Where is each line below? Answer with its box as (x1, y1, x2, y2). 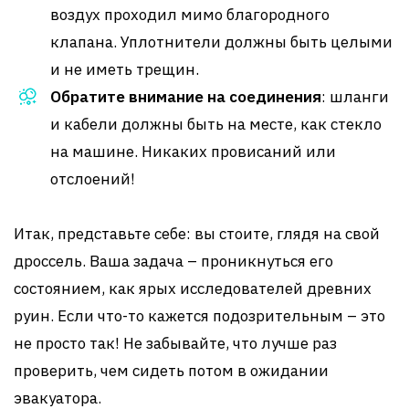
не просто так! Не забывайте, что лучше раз (14, 333, 337, 353)
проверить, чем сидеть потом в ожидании (14, 361, 329, 381)
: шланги (321, 87, 389, 107)
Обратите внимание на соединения (50, 87, 321, 107)
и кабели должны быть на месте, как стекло (50, 114, 382, 134)
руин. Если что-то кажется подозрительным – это (14, 306, 385, 326)
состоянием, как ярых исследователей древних (14, 278, 372, 299)
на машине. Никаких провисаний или (50, 142, 336, 162)
